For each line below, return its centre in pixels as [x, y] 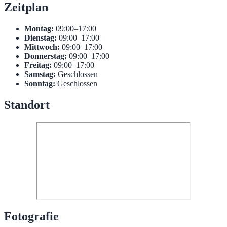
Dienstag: [41, 37]
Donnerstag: [46, 56]
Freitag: [38, 65]
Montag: [39, 28]
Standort [27, 105]
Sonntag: [40, 83]
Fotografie [31, 217]
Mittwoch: [42, 47]
